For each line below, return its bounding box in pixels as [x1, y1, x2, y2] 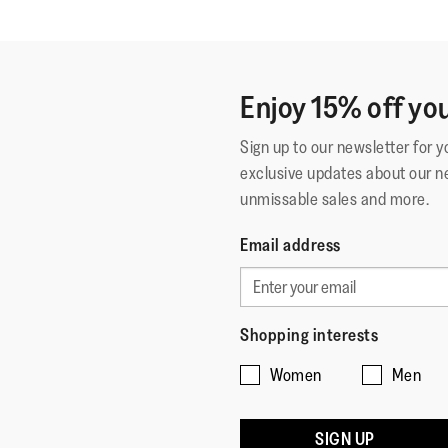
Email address [240, 234, 341, 257]
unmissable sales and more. [240, 188, 429, 211]
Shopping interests [240, 324, 378, 347]
